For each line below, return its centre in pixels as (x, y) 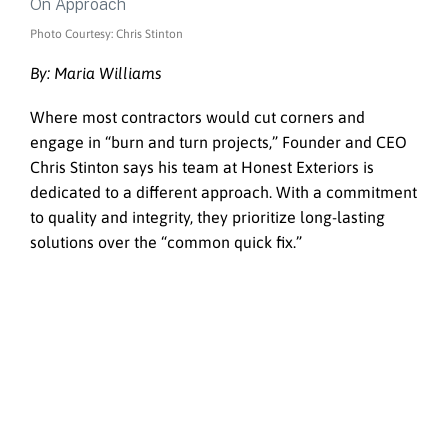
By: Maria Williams (96, 72)
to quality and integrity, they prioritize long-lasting (207, 217)
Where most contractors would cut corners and (197, 117)
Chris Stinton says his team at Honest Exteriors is (202, 167)
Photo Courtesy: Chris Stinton (106, 33)
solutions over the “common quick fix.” (166, 242)
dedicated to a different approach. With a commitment (223, 192)
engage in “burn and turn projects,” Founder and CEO (218, 142)
